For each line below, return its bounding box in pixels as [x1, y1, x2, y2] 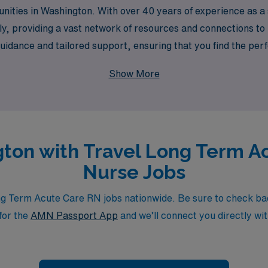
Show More [108, 68, 160, 78]
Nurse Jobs [83, 160, 185, 183]
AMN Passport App [31, 211, 118, 220]
